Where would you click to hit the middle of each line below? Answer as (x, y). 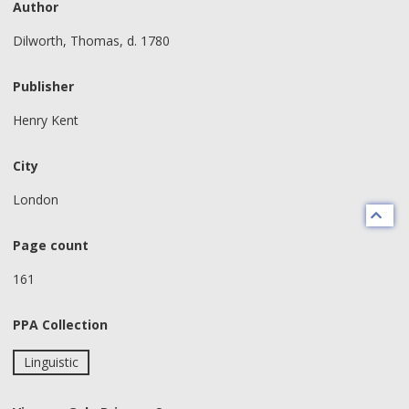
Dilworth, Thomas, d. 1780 (91, 40)
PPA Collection (60, 325)
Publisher (43, 86)
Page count (51, 245)
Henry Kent (46, 120)
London (36, 199)
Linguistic (51, 362)
